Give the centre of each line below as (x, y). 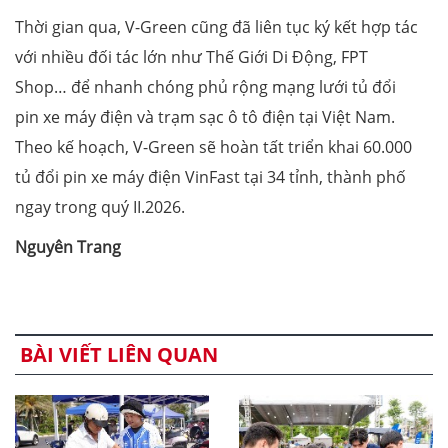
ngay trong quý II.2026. (100, 206)
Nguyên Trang (68, 246)
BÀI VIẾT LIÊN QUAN (119, 354)
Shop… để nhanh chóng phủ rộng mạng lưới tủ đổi (205, 86)
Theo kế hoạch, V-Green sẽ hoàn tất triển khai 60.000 (213, 146)
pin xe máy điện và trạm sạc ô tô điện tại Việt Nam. (205, 116)
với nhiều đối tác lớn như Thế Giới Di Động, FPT (191, 56)
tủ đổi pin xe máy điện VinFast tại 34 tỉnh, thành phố (210, 176)
